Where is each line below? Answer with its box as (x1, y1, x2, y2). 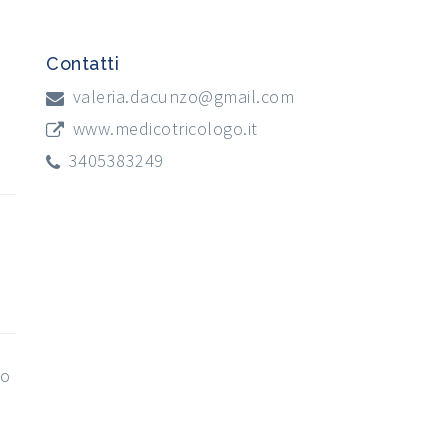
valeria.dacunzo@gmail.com (72, 85, 294, 109)
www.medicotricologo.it (72, 117, 258, 141)
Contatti (46, 53, 119, 75)
